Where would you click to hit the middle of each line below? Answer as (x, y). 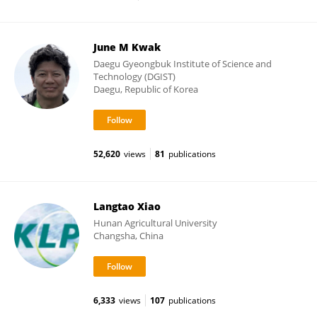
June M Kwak (127, 47)
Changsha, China (128, 236)
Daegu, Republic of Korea (146, 89)
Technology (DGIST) (134, 76)
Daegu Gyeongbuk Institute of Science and (183, 64)
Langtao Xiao (127, 206)
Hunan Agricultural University (155, 223)
